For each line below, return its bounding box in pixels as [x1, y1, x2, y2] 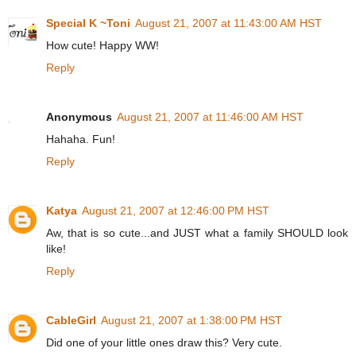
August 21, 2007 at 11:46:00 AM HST [117, 110, 304, 123]
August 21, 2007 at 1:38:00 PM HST [101, 313, 282, 327]
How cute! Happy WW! [46, 38, 159, 52]
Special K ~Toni [46, 16, 130, 29]
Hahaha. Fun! [46, 132, 115, 145]
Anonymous [46, 110, 112, 123]
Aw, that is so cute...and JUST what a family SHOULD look [46, 226, 348, 239]
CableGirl [46, 313, 96, 327]
